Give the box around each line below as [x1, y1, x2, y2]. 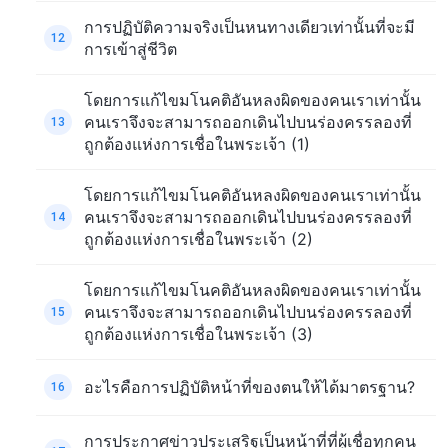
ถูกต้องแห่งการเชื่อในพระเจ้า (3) [84, 323, 313, 344]
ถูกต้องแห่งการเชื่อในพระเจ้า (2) [84, 228, 313, 249]
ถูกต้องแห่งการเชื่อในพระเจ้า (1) [84, 133, 310, 154]
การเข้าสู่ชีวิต [84, 38, 177, 59]
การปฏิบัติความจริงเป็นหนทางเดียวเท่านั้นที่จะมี [84, 16, 415, 37]
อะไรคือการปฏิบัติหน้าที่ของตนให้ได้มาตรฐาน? [84, 377, 415, 398]
